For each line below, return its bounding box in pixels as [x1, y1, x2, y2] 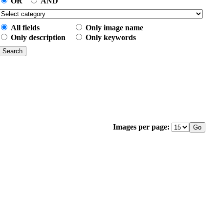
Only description [11, 33, 66, 42]
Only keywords [86, 33, 136, 42]
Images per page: [113, 123, 170, 131]
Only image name [86, 23, 143, 32]
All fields [11, 23, 40, 32]
